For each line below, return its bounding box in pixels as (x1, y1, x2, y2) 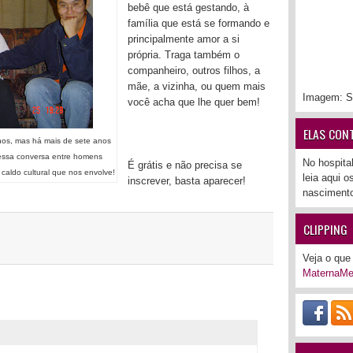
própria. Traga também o (128, 48, 240, 61)
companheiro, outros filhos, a (128, 64, 260, 76)
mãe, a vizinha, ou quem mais (128, 80, 266, 92)
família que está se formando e (128, 17, 269, 29)
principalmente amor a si (128, 32, 240, 45)
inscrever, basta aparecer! (128, 174, 246, 187)
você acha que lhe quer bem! (128, 95, 260, 108)
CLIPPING (303, 220, 347, 239)
